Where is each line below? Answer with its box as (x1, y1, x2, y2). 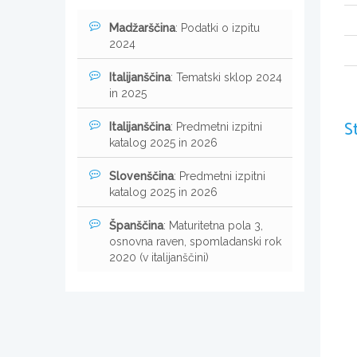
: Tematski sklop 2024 (171, 70, 282, 84)
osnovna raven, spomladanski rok (109, 234, 281, 248)
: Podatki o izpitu (175, 21, 260, 34)
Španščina (109, 218, 163, 232)
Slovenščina (109, 169, 174, 182)
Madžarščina (109, 21, 175, 34)
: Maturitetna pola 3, (163, 218, 263, 232)
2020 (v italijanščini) (109, 250, 209, 264)
